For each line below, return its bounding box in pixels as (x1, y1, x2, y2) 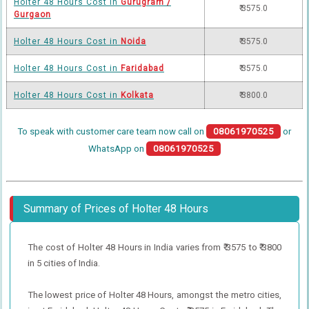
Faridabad (120, 63, 164, 73)
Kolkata (120, 90, 154, 100)
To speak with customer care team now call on (17, 126, 207, 137)
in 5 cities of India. (27, 257, 100, 268)
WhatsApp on (88, 143, 146, 154)
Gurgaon (13, 9, 51, 19)
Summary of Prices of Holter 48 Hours (23, 201, 208, 215)
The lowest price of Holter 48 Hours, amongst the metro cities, (27, 289, 282, 300)
